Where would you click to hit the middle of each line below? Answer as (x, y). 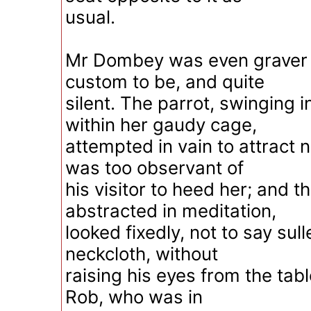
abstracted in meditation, (171, 211)
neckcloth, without (142, 254)
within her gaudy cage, (161, 125)
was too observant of (154, 168)
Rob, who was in (134, 297)
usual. (90, 17)
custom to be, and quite (165, 82)
